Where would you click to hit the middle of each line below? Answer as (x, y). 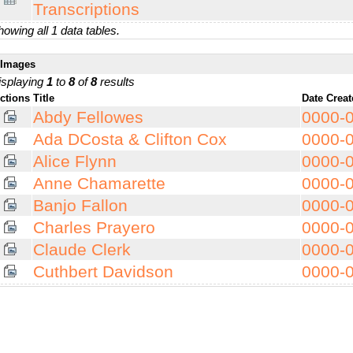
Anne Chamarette (99, 184)
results (116, 81)
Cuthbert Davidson (103, 272)
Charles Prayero (94, 228)
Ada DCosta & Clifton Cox (130, 139)
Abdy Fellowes (88, 117)
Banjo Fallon (80, 206)
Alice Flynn (75, 162)
